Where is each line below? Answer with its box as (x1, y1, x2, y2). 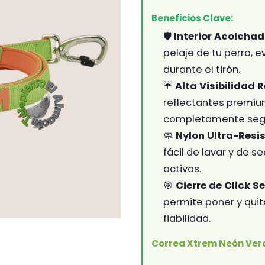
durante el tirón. (163, 62, 240, 76)
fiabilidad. (163, 211, 211, 225)
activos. (163, 161, 201, 176)
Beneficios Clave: (151, 11, 233, 24)
